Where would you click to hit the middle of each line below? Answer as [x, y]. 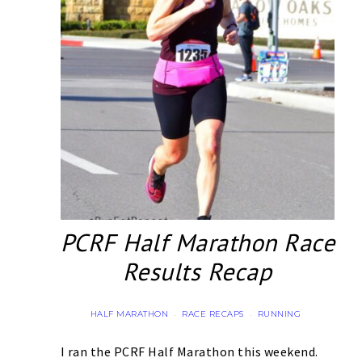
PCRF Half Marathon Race [197, 242]
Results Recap [197, 271]
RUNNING [279, 314]
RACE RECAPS [213, 314]
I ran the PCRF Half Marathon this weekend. [189, 352]
